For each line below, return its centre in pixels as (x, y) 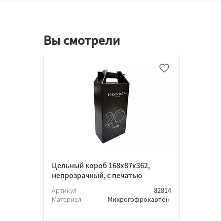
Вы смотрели (82, 40)
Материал (67, 199)
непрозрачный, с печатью (97, 175)
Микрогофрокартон (139, 199)
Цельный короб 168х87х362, (101, 166)
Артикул (65, 190)
